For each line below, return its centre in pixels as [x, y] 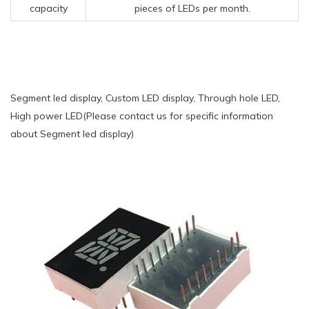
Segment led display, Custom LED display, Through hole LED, [145, 98]
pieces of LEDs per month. [192, 8]
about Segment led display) [72, 133]
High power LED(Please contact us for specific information [142, 116]
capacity [48, 8]
